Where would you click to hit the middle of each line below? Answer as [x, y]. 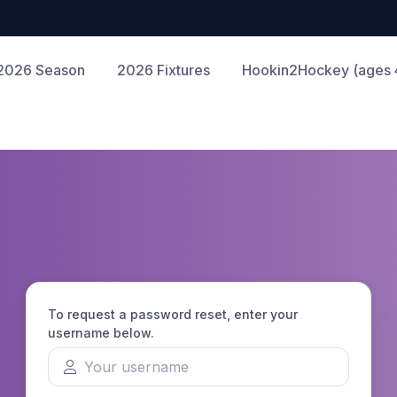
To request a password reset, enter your [173, 315]
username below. [101, 333]
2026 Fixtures [163, 70]
